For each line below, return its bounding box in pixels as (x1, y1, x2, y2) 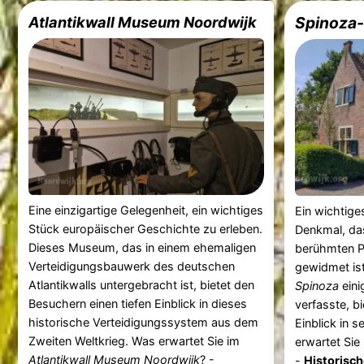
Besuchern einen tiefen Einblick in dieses (28, 296, 247, 310)
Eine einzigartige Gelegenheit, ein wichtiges (28, 202, 263, 217)
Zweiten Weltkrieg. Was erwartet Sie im (28, 333, 240, 348)
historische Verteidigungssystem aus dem (28, 314, 258, 329)
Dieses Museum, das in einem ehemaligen (28, 240, 256, 254)
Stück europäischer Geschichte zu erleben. (28, 221, 262, 236)
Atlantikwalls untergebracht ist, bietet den (28, 277, 254, 292)
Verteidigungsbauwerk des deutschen (28, 258, 235, 273)
